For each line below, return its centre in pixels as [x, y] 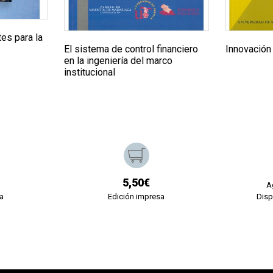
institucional [89, 73]
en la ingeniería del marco [118, 61]
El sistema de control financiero [131, 49]
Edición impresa [136, 197]
